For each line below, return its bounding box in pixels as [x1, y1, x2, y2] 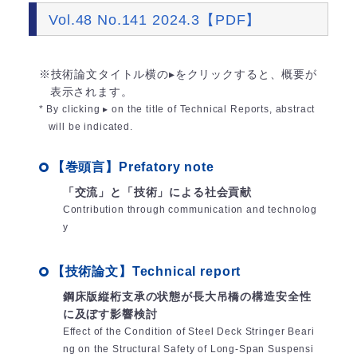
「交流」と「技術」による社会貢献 [62, 186, 253, 199]
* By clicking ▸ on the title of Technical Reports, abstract [38, 104, 316, 116]
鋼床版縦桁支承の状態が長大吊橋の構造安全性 [62, 290, 312, 304]
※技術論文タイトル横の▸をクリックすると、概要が [38, 68, 317, 81]
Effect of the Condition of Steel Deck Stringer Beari [62, 326, 315, 338]
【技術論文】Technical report [51, 265, 241, 279]
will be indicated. [48, 121, 133, 133]
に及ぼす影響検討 [62, 308, 158, 321]
